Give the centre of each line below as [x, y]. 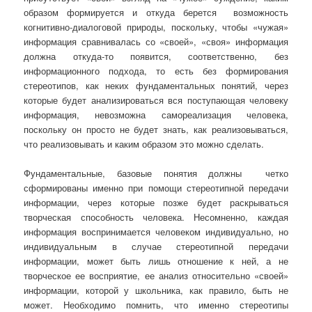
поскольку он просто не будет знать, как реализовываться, [156, 129]
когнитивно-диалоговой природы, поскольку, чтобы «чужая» [156, 26]
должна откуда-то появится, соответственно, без [156, 56]
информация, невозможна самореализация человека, [156, 114]
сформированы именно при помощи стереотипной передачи [156, 187]
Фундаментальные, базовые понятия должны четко [156, 173]
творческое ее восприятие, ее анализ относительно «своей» [156, 275]
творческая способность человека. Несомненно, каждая [156, 217]
